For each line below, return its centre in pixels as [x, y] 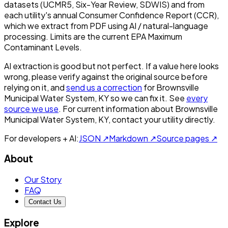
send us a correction [104, 87]
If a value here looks [182, 66]
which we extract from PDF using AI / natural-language [106, 25]
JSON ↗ [94, 138]
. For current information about [116, 108]
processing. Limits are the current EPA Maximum [93, 36]
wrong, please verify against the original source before [106, 76]
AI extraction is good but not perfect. [74, 66]
